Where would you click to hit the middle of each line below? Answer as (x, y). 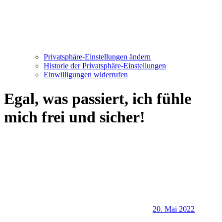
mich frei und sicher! (75, 117)
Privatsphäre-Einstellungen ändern (97, 57)
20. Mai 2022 (174, 209)
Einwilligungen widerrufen (86, 75)
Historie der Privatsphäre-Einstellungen (105, 66)
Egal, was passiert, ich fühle (98, 99)
